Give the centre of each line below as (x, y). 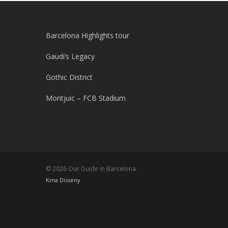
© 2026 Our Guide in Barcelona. (92, 169)
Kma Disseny (63, 180)
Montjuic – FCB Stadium (86, 98)
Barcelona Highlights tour (88, 36)
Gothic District (69, 77)
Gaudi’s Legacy (70, 56)
